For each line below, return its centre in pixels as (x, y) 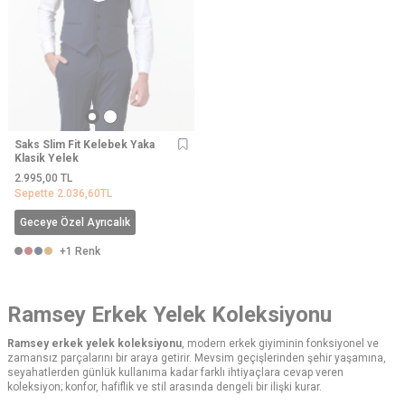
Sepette (36, 193)
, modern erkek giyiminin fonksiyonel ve (280, 343)
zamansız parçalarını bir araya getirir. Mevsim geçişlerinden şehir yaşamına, (197, 358)
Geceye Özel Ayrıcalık (75, 222)
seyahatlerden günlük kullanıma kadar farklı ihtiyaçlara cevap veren (175, 372)
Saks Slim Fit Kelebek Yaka (85, 144)
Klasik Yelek (47, 158)
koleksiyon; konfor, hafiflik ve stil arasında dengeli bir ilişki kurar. (165, 386)
